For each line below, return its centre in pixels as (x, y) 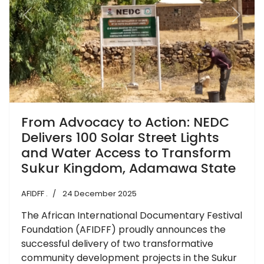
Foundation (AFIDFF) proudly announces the (123, 229)
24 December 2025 (100, 193)
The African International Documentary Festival (132, 215)
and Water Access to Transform (126, 153)
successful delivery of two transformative (117, 243)
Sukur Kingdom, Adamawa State (128, 168)
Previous (46, 21)
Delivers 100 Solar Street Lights (120, 137)
